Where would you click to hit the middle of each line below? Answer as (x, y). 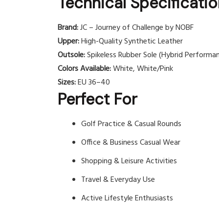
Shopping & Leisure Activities (129, 162)
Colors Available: (84, 69)
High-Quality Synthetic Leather (131, 42)
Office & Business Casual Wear (131, 143)
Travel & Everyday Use (118, 180)
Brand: (68, 28)
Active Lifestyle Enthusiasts (127, 199)
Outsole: (71, 55)
